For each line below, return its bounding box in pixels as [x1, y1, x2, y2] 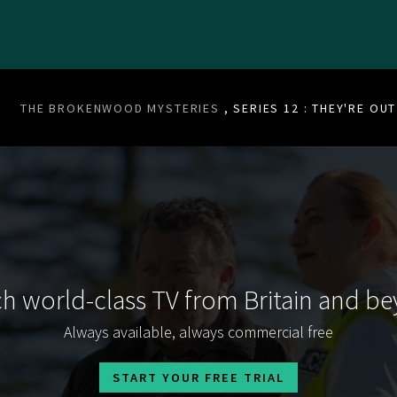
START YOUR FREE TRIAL [113, 369, 284, 385]
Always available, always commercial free [64, 321, 333, 342]
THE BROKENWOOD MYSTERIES [20, 100, 220, 116]
